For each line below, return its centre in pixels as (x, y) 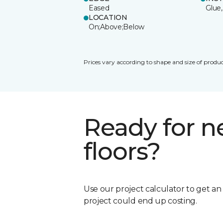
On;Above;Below (117, 27)
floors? (122, 151)
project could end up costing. (140, 201)
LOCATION (108, 17)
